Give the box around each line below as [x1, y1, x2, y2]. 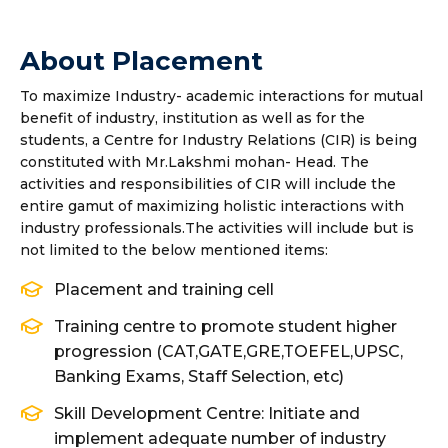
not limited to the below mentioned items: [20, 241, 328, 259]
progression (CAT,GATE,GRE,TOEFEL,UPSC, [54, 342, 403, 361]
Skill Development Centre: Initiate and [54, 404, 360, 423]
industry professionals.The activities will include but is [20, 219, 414, 237]
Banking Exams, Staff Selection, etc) [54, 367, 344, 386]
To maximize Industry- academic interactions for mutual [20, 87, 423, 105]
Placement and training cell [54, 280, 274, 299]
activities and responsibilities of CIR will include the [20, 175, 396, 193]
